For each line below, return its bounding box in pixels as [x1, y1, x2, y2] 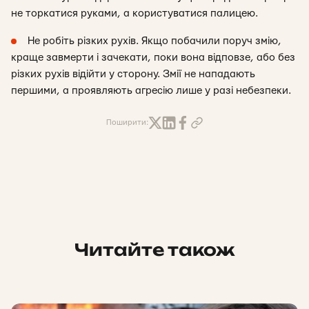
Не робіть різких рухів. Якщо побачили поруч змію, [28, 36, 281, 46]
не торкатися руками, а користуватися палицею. [11, 8, 258, 19]
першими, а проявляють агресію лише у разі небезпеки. [11, 86, 291, 96]
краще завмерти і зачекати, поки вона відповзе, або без [11, 52, 295, 63]
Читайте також [74, 239, 235, 260]
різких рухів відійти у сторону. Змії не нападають [11, 69, 255, 79]
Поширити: [106, 119, 148, 126]
